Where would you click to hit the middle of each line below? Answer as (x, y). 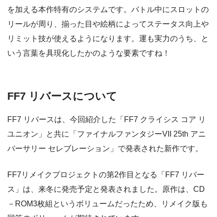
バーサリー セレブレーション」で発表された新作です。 (105, 148)
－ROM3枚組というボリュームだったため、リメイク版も (108, 204)
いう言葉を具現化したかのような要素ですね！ (89, 53)
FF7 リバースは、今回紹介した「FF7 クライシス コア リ (107, 119)
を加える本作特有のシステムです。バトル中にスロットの (108, 10)
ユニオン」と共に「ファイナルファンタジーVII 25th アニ (107, 134)
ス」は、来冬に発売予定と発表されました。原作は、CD (106, 189)
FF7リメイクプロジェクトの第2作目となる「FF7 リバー (106, 175)
